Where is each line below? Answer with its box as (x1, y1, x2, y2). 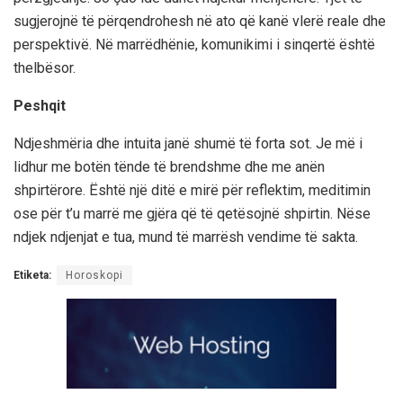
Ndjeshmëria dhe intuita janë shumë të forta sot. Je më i (13, 134, 363, 152)
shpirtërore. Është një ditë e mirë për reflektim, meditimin (13, 181, 371, 199)
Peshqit (13, 96, 66, 114)
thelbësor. (13, 58, 76, 76)
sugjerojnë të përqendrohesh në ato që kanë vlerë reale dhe (13, 12, 386, 30)
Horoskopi (66, 268, 123, 282)
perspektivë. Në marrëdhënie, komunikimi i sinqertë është (13, 35, 375, 53)
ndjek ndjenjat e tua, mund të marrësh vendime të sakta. (13, 228, 358, 246)
